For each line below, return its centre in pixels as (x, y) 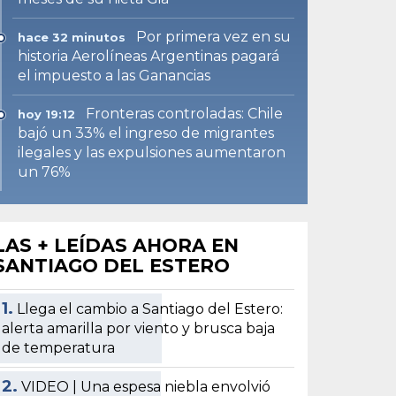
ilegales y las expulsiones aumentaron (152, 152)
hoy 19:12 (47, 114)
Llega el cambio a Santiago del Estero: (150, 308)
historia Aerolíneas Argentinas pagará (149, 56)
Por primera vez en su (214, 36)
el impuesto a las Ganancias (114, 75)
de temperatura (59, 347)
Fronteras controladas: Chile (185, 113)
